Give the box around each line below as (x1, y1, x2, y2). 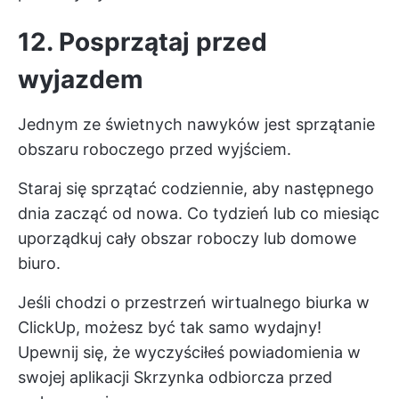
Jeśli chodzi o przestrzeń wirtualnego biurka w (18, 292, 370, 312)
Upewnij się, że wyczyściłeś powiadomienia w (18, 342, 361, 362)
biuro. (18, 253, 61, 273)
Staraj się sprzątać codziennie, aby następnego (18, 178, 374, 198)
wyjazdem (18, 63, 143, 94)
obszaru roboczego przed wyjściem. (18, 139, 291, 159)
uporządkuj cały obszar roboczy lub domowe (18, 228, 356, 248)
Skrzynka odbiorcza (134, 367, 284, 387)
